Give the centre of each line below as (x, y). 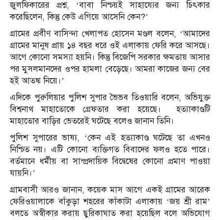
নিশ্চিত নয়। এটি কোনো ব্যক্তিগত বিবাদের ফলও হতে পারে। (110, 150)
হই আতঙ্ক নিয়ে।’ (37, 81)
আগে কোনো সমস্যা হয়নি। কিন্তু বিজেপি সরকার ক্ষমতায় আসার (110, 57)
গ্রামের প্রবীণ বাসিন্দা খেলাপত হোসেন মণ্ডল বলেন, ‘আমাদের (110, 34)
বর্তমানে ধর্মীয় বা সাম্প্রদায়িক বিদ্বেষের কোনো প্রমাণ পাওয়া (110, 162)
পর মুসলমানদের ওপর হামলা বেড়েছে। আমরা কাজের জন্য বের (110, 69)
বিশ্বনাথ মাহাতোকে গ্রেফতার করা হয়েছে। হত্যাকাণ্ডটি (110, 110)
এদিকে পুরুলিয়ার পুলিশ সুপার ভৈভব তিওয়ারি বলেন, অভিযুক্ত (110, 98)
